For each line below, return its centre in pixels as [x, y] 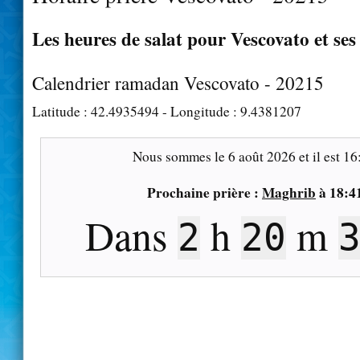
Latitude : [61, 111]
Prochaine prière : [205, 192]
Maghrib [289, 192]
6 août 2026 [262, 156]
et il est [319, 156]
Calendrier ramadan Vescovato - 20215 [178, 82]
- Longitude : [200, 111]
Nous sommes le [180, 156]
